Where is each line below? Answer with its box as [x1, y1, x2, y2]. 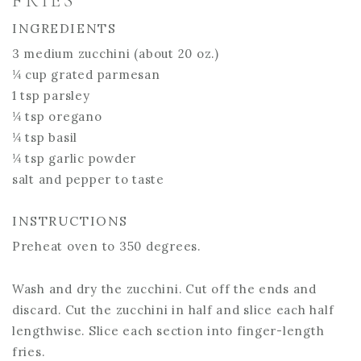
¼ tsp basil [12, 130, 78, 145]
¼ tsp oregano [12, 109, 102, 124]
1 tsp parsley [12, 88, 90, 103]
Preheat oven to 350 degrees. [12, 239, 201, 255]
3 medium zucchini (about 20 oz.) [12, 46, 219, 61]
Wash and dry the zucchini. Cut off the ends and [12, 280, 317, 297]
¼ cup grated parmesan [12, 67, 160, 82]
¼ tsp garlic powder [12, 151, 137, 166]
